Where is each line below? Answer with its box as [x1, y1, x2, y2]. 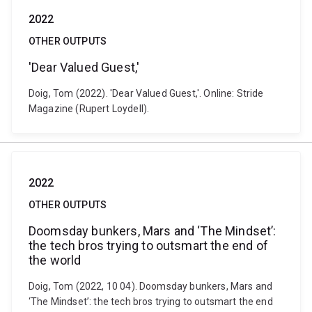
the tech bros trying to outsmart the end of [29, 238, 268, 253]
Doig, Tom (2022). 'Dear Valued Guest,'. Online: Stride [29, 88, 264, 99]
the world [29, 253, 81, 267]
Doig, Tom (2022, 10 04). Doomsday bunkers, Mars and [29, 281, 273, 292]
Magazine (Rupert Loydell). [29, 103, 150, 114]
